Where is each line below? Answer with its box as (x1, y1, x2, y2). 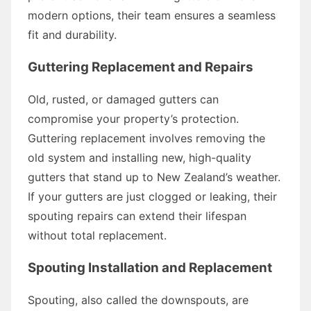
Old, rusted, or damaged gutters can (28, 92, 219, 106)
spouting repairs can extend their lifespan (28, 208, 246, 223)
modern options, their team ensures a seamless (28, 8, 276, 22)
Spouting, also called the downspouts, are (28, 292, 249, 307)
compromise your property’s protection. (28, 111, 239, 126)
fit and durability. (28, 27, 117, 42)
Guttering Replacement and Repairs (28, 58, 253, 75)
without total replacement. (28, 228, 167, 242)
